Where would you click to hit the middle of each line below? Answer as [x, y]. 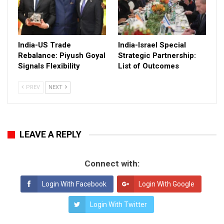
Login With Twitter [118, 205]
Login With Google [166, 184]
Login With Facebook [74, 184]
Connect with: [112, 164]
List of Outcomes [148, 66]
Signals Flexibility [49, 66]
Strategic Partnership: [157, 56]
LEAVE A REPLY [50, 134]
